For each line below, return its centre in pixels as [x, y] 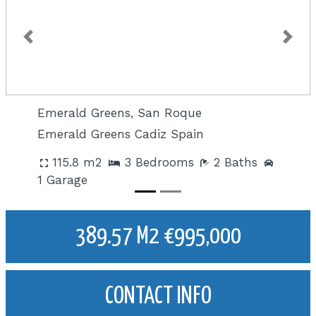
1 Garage [63, 180]
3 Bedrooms [159, 162]
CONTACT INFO [158, 296]
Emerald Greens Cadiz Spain [121, 134]
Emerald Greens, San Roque [120, 113]
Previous [43, 41]
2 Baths [236, 162]
